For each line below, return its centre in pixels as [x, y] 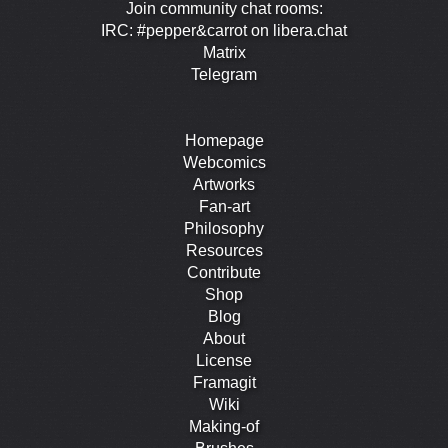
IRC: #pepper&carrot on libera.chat [224, 31]
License [224, 361]
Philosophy [224, 229]
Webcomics [224, 163]
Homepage [224, 141]
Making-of [224, 427]
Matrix [224, 53]
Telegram [224, 75]
